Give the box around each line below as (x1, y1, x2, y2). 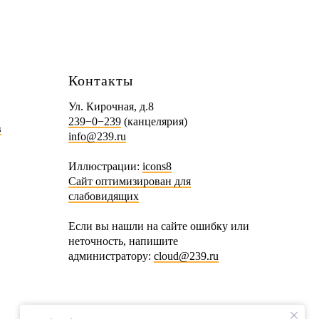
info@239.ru (68, 130, 126, 142)
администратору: (68, 250, 154, 262)
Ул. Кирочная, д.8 (68, 100, 154, 113)
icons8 (142, 160, 172, 172)
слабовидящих (68, 190, 139, 202)
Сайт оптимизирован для (68, 175, 191, 187)
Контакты (68, 73, 133, 88)
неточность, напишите (68, 235, 178, 247)
